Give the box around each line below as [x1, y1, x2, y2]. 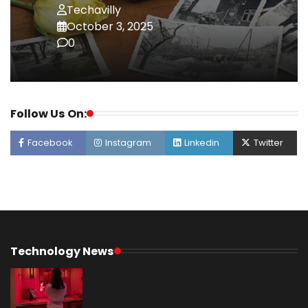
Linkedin [184, 135, 219, 149]
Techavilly [67, 1, 121, 18]
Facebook [27, 135, 72, 149]
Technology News [10, 243, 114, 259]
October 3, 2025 [67, 18, 153, 34]
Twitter [254, 135, 283, 149]
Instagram [105, 135, 151, 149]
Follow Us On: [10, 105, 87, 122]
